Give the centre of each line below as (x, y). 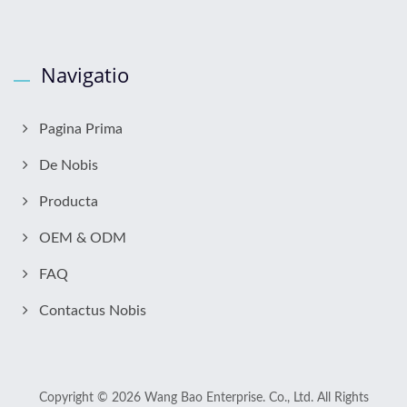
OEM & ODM (83, 238)
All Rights (341, 398)
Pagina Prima (81, 129)
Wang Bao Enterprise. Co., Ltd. (228, 398)
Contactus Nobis (93, 311)
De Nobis (69, 166)
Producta (69, 202)
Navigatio (85, 75)
